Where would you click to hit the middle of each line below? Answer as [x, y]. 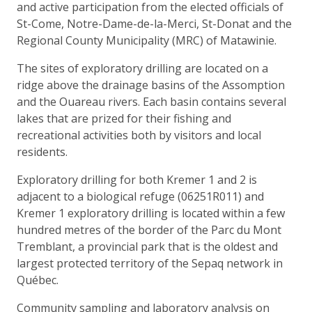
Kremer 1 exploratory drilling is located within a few [151, 213]
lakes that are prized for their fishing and [124, 118]
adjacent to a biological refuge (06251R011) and [140, 196]
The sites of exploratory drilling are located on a [142, 68]
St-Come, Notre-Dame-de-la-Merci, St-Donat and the [154, 23]
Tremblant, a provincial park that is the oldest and [147, 246]
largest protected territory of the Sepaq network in [150, 263]
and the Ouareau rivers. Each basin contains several [151, 101]
